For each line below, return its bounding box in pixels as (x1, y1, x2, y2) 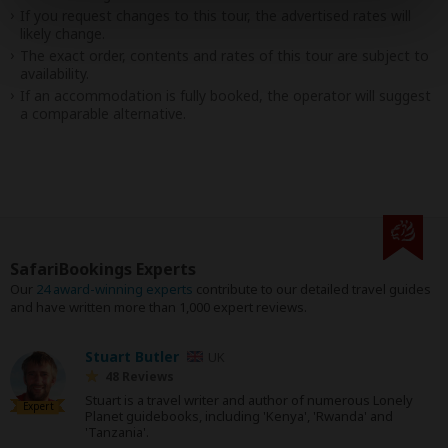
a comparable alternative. (20, 104, 186, 123)
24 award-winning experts (36, 280, 193, 298)
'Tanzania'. (85, 423, 149, 441)
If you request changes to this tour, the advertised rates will (20, 6, 411, 25)
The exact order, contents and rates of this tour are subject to (20, 46, 429, 65)
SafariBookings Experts (10, 258, 196, 280)
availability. (20, 64, 89, 83)
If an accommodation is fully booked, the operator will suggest (20, 86, 431, 105)
